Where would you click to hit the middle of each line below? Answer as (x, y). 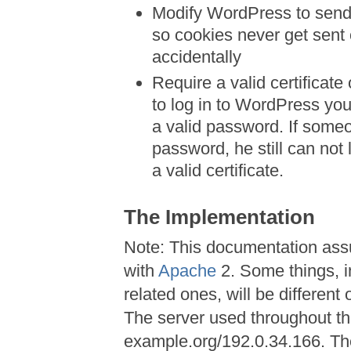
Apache (188, 271)
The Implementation (220, 217)
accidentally (197, 57)
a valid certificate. (218, 171)
